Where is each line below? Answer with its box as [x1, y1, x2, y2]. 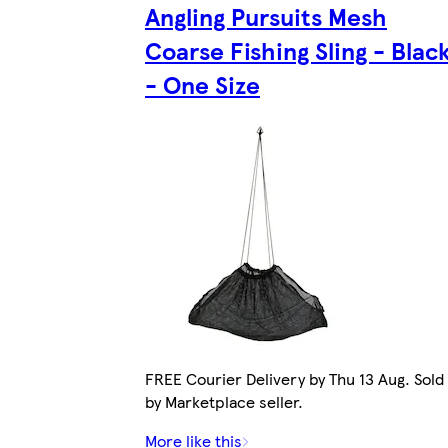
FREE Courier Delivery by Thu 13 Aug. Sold [145, 366, 444, 390]
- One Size [145, 67, 260, 101]
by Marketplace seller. [145, 389, 303, 413]
